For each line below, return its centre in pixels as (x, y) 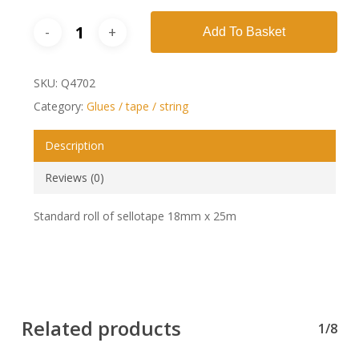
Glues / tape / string (137, 107)
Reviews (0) (74, 178)
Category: (60, 107)
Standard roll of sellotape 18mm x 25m (135, 216)
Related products (101, 329)
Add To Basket (244, 32)
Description (74, 146)
